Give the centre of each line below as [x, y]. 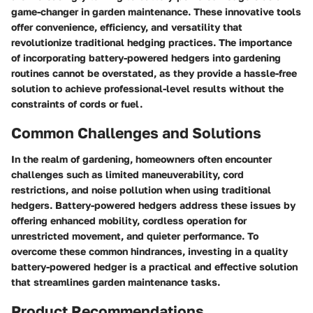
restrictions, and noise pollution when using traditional [141, 190]
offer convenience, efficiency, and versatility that [127, 27]
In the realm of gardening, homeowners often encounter [141, 159]
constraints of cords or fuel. [77, 103]
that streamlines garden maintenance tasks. [116, 282]
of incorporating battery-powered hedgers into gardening [146, 57]
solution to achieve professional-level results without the [147, 88]
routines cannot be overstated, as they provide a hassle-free [154, 73]
